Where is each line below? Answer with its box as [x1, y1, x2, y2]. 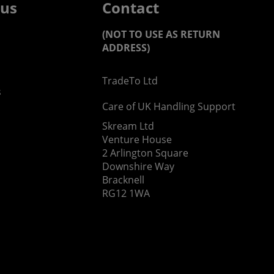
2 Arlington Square [102, 146, 189, 160]
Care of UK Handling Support [102, 100, 236, 113]
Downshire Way [102, 160, 175, 173]
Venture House [102, 133, 172, 146]
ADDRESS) [102, 41, 150, 54]
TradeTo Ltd [102, 74, 158, 87]
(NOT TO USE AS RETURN [102, 28, 221, 41]
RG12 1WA [102, 187, 150, 200]
